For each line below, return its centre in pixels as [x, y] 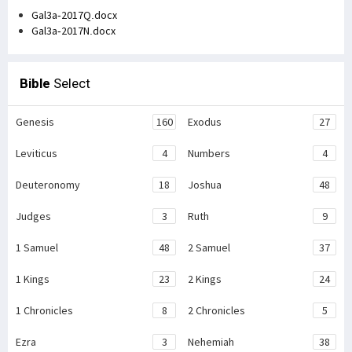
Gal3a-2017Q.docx [74, 15]
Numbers [209, 153]
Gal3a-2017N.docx [73, 31]
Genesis [35, 122]
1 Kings [33, 279]
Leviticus [37, 153]
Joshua [205, 185]
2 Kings [205, 279]
